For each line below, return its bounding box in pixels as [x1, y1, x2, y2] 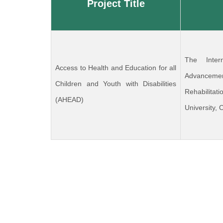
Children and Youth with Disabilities [55, 80, 176, 88]
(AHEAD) [55, 96, 84, 104]
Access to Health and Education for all [55, 64, 176, 72]
